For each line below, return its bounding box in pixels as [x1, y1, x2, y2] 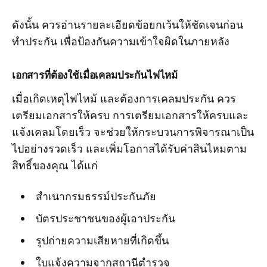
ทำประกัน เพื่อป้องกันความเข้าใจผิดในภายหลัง [12, 34, 229, 49]
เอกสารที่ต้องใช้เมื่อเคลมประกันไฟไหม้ [12, 69, 178, 82]
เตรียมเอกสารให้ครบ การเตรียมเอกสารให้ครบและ [12, 108, 249, 123]
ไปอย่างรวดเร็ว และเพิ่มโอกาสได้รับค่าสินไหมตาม [12, 141, 247, 156]
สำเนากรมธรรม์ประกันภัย [35, 189, 156, 204]
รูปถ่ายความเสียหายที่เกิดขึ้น [35, 233, 169, 248]
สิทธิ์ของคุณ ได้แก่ [12, 158, 98, 173]
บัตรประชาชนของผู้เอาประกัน [35, 211, 175, 226]
